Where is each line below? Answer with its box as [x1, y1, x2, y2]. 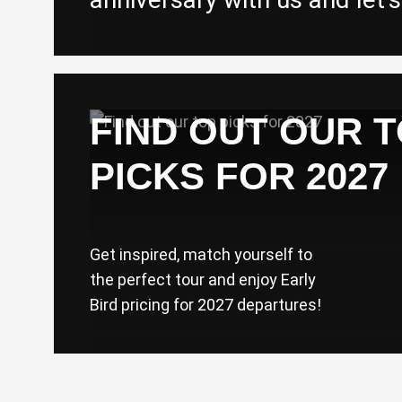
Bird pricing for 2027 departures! [90, 295, 321, 314]
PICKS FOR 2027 [90, 155, 389, 197]
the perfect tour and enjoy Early [90, 270, 316, 289]
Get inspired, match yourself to [90, 245, 312, 264]
